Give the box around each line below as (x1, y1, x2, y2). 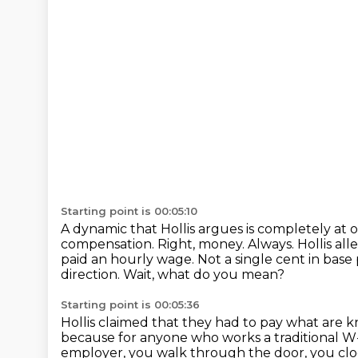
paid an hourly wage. (61, 252, 197, 267)
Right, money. (157, 237, 248, 252)
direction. (61, 267, 123, 282)
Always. (248, 237, 297, 252)
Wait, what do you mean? (123, 267, 284, 282)
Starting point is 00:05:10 (61, 205, 197, 217)
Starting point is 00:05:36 (61, 298, 200, 311)
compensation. (61, 237, 157, 252)
